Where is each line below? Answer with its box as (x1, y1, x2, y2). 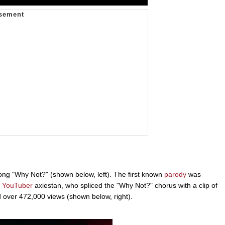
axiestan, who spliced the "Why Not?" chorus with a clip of (33, 181, 217, 189)
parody (164, 170, 186, 178)
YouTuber (2, 181, 33, 189)
